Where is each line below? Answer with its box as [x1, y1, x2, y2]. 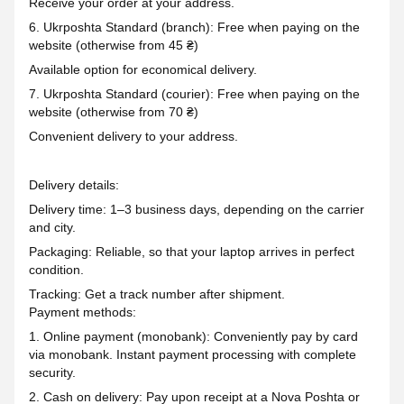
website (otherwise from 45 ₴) [29, 37, 198, 52]
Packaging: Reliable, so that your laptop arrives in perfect [29, 243, 354, 259]
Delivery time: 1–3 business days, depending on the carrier [29, 201, 364, 216]
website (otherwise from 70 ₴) [29, 104, 198, 119]
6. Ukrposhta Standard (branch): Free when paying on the [29, 19, 360, 34]
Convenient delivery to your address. [29, 128, 238, 143]
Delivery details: [29, 177, 119, 192]
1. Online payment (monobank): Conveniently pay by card [29, 328, 358, 344]
